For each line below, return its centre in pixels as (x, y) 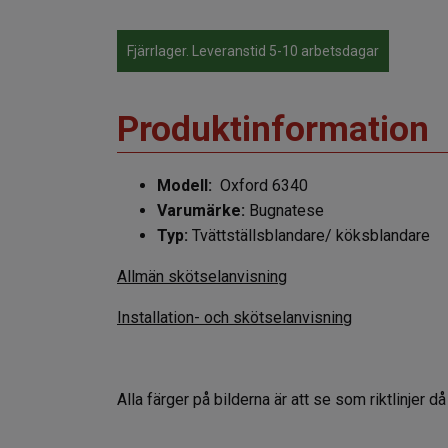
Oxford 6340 (260, 185)
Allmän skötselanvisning (202, 276)
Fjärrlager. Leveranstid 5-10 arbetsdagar (253, 50)
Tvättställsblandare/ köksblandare (309, 235)
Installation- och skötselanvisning (234, 317)
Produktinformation (273, 128)
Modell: (184, 185)
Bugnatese (286, 210)
